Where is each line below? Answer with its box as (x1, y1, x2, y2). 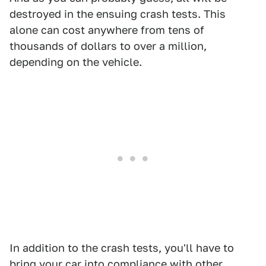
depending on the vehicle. (9, 56, 142, 68)
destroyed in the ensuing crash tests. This (9, 8, 226, 20)
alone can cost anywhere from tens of (9, 24, 204, 36)
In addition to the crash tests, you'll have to (9, 242, 234, 254)
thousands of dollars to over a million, (9, 40, 207, 52)
